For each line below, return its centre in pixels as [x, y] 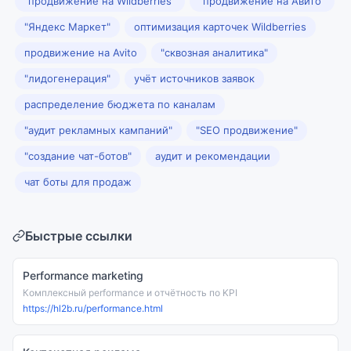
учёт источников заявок [194, 78]
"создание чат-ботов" [78, 156]
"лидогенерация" [67, 78]
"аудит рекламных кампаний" [98, 130]
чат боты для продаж [78, 182]
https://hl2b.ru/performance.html [93, 308]
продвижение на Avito [81, 52]
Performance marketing [83, 275]
